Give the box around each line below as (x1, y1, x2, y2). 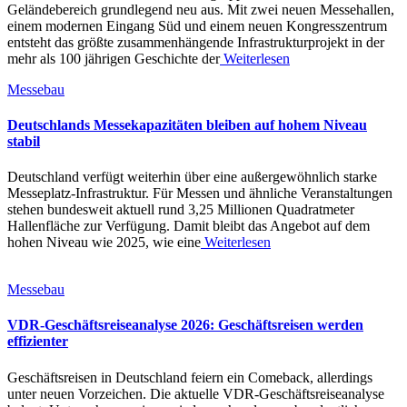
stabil (7, 133, 40, 149)
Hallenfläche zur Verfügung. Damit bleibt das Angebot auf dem (7, 218, 370, 234)
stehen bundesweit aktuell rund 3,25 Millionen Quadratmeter (7, 202, 354, 218)
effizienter (7, 333, 68, 350)
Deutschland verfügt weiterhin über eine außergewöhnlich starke (7, 169, 377, 185)
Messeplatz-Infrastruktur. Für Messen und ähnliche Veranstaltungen (7, 185, 392, 202)
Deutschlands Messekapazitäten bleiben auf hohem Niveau (7, 116, 367, 133)
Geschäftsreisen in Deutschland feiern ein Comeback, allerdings (7, 369, 372, 385)
